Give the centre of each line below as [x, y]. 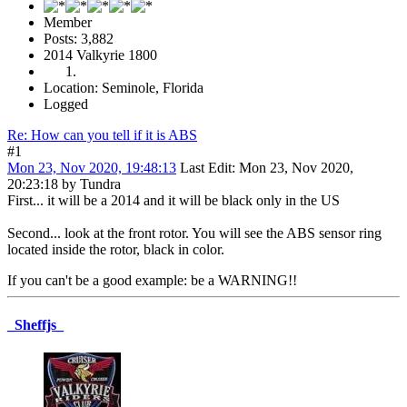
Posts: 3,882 [79, 38]
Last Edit [206, 167]
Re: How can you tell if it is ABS [102, 134]
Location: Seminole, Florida [124, 87]
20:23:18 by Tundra [64, 184]
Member [68, 22]
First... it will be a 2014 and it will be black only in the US [177, 200]
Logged [66, 104]
